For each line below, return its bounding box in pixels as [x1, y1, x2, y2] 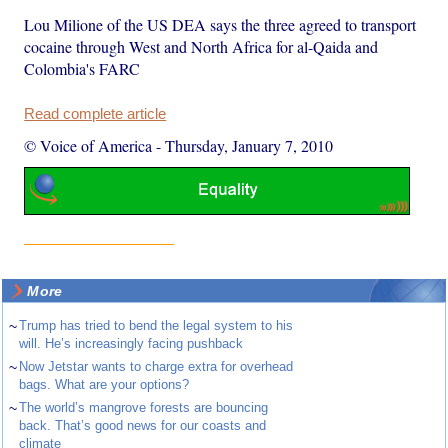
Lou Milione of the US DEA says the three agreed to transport [24, 14, 417, 36]
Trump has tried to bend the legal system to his [19, 317, 294, 333]
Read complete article [24, 106, 167, 123]
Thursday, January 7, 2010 [165, 135, 334, 157]
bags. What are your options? [19, 376, 190, 392]
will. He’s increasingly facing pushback [19, 335, 244, 351]
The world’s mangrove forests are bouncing [19, 399, 269, 415]
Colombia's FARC [24, 58, 141, 80]
